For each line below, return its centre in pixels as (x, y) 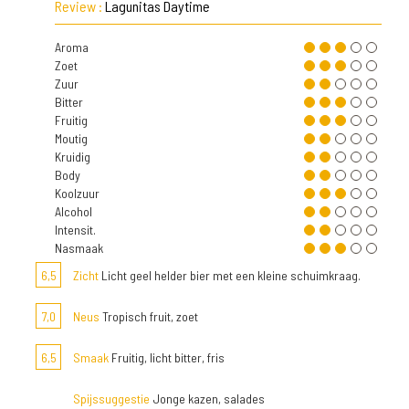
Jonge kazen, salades (207, 399)
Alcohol (73, 211)
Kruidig (73, 157)
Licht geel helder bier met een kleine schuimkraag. (230, 275)
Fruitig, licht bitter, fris (167, 357)
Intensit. (75, 230)
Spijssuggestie (111, 399)
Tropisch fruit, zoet (149, 316)
